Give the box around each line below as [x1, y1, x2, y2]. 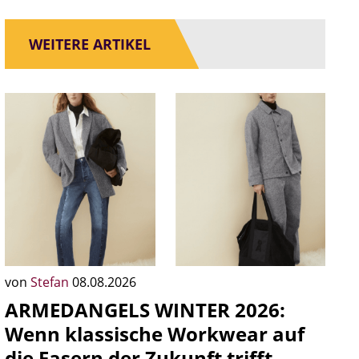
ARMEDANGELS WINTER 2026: [5, 296, 285, 323]
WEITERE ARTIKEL [29, 34, 151, 54]
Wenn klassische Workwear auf [5, 321, 305, 347]
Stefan [30, 273, 72, 291]
